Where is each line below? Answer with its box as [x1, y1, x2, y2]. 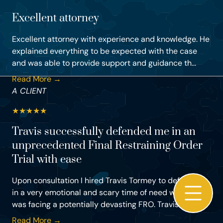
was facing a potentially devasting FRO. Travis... [12, 199, 183, 210]
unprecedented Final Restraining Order [12, 139, 203, 153]
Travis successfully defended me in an [12, 125, 196, 139]
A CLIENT [12, 86, 46, 97]
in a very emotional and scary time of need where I [12, 187, 196, 198]
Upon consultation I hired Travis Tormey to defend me [12, 175, 207, 186]
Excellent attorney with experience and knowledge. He [12, 34, 210, 45]
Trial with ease [12, 153, 82, 167]
